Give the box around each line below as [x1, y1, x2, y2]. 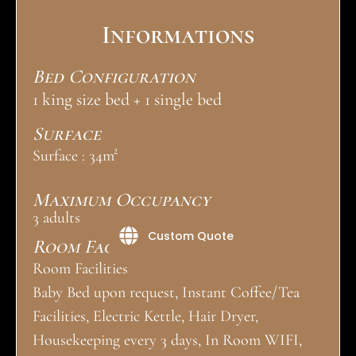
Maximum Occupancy [33, 188, 211, 212]
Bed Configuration [33, 64, 195, 88]
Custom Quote [148, 227, 234, 243]
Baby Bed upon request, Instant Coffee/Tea [33, 283, 300, 303]
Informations [102, 18, 254, 50]
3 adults [33, 208, 80, 228]
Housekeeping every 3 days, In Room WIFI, [33, 331, 302, 350]
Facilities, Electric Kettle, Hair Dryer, [33, 307, 258, 327]
